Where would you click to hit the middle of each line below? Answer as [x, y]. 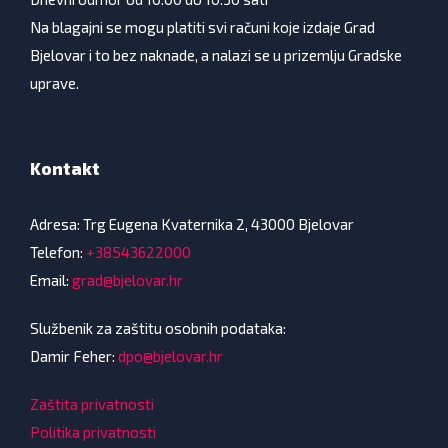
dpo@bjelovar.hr [170, 356]
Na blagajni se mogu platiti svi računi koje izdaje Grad [202, 27]
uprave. [54, 83]
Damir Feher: [72, 356]
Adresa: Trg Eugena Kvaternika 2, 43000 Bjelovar [192, 224]
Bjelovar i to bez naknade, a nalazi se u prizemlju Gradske [216, 55]
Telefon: [56, 252]
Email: [49, 280]
